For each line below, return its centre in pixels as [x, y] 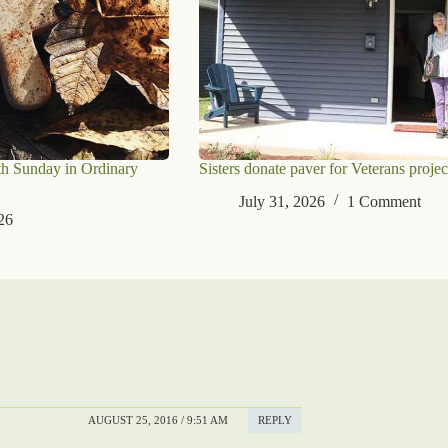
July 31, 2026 [281, 201]
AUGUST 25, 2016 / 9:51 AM [158, 420]
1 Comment [383, 201]
